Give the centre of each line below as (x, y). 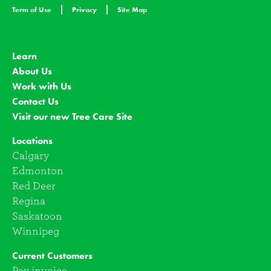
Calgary (31, 156)
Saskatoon (37, 216)
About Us (32, 71)
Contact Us (35, 101)
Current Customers (52, 256)
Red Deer (34, 186)
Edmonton (38, 171)
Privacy (84, 9)
